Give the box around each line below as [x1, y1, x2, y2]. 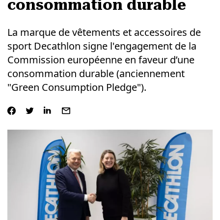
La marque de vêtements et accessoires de [7, 26, 201, 39]
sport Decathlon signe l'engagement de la [7, 39, 196, 53]
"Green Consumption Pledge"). [7, 81, 146, 94]
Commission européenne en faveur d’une [7, 53, 194, 66]
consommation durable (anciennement [7, 67, 185, 80]
